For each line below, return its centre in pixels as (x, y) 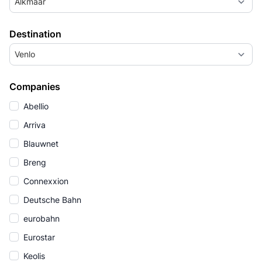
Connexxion (45, 181)
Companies (35, 87)
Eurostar (38, 237)
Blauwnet (40, 144)
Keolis (33, 256)
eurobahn (40, 218)
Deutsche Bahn (51, 200)
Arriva (33, 125)
